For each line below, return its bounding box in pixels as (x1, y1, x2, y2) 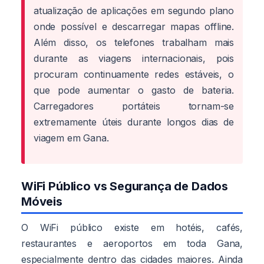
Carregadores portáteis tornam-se (34, 100, 234, 112)
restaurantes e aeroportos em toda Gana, (21, 237, 243, 249)
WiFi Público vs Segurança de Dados (21, 179, 229, 193)
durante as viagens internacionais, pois (34, 52, 234, 64)
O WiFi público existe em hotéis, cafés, (21, 221, 243, 233)
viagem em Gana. (34, 131, 109, 144)
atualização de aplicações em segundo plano (34, 4, 234, 16)
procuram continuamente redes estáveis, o (34, 68, 234, 80)
